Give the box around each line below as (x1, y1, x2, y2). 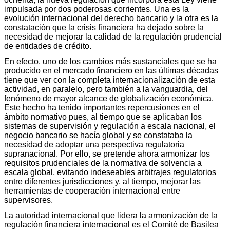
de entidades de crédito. (4, 41, 91, 50)
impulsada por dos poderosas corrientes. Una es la (4, 4, 189, 13)
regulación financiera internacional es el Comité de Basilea (4, 220, 219, 229)
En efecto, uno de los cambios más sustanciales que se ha (4, 56, 217, 66)
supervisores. (4, 195, 53, 204)
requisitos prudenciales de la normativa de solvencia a (4, 158, 202, 167)
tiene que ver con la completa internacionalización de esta (4, 75, 215, 84)
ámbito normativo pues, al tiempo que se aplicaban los (4, 112, 202, 121)
